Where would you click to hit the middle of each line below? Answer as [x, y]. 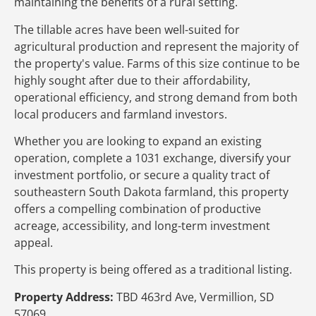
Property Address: [64, 297]
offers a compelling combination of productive [138, 208]
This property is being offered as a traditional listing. [154, 270]
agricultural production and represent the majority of [156, 46]
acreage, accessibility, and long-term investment [142, 225]
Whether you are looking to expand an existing [138, 141]
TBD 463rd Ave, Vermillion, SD [195, 297]
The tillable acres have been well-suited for [127, 29]
